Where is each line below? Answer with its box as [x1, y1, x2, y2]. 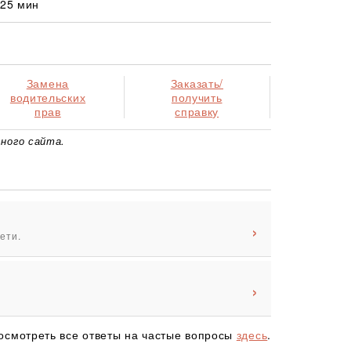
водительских [9, 89, 86, 105]
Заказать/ [170, 74, 224, 91]
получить [171, 89, 223, 105]
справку [175, 103, 219, 119]
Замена [26, 74, 69, 91]
